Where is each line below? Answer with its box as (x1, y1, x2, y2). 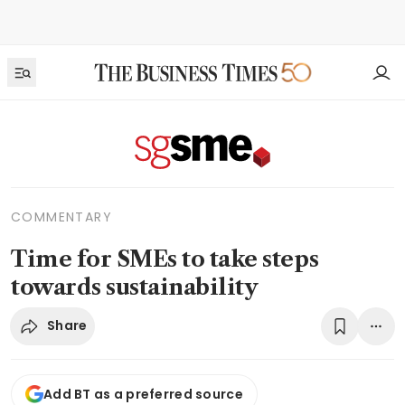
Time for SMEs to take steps (11, 245, 319, 272)
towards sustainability (11, 273, 259, 300)
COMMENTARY (11, 207, 112, 226)
